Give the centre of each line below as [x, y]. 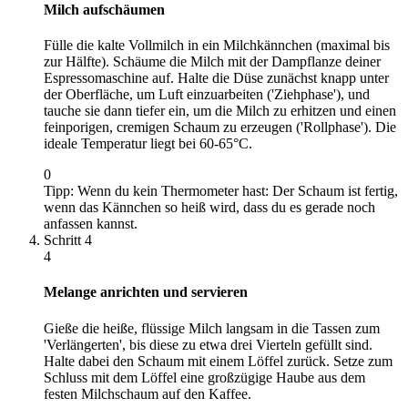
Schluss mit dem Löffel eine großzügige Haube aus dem [204, 377]
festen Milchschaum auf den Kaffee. [148, 393]
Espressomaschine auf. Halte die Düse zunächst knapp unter [216, 78]
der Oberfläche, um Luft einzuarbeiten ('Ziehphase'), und [207, 94]
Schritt [64, 240]
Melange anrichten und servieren [146, 292]
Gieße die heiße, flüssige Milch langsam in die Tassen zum [212, 328]
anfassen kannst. [91, 224]
